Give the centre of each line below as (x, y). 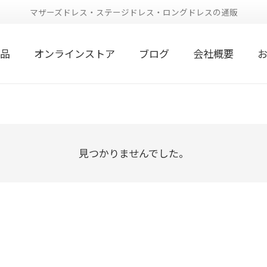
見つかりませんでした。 (133, 153)
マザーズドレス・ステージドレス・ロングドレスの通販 (133, 12)
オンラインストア (74, 53)
